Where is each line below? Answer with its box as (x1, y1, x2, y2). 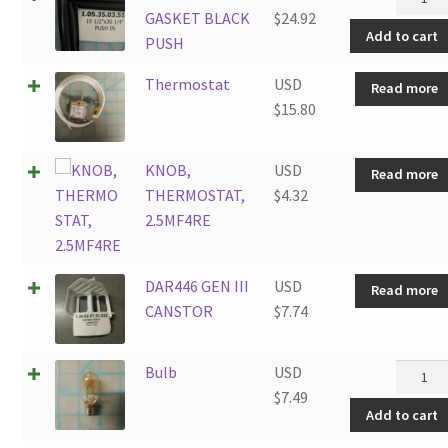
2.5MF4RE (144, 210, 211, 231)
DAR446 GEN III (144, 276, 249, 297)
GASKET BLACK (144, 8, 250, 29)
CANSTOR (144, 301, 213, 322)
